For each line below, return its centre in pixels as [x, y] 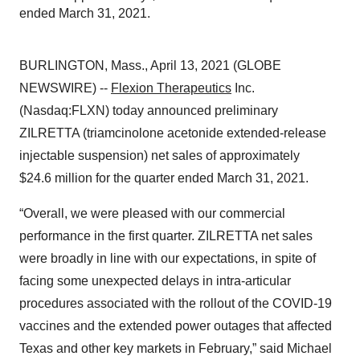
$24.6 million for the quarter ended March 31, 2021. [164, 178]
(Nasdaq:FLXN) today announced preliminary [149, 110]
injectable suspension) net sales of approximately [160, 155]
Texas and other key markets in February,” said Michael [176, 348]
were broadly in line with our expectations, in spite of [168, 258]
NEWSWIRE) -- [65, 88]
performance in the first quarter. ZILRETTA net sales [166, 236]
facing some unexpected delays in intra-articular [155, 281]
